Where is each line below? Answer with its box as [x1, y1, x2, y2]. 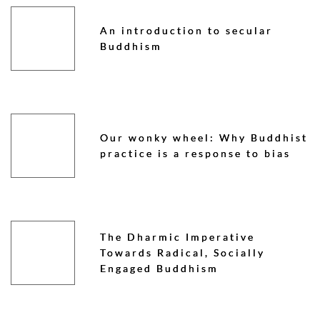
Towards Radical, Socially [99, 246, 265, 259]
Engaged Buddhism [99, 262, 219, 275]
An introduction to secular [99, 24, 273, 37]
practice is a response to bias [99, 147, 291, 160]
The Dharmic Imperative [99, 231, 255, 244]
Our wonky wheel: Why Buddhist [99, 131, 308, 144]
